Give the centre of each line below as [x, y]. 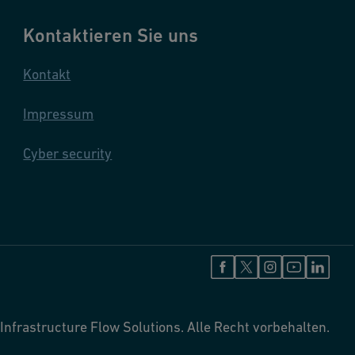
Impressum [59, 114]
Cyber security [68, 153]
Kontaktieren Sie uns [111, 35]
